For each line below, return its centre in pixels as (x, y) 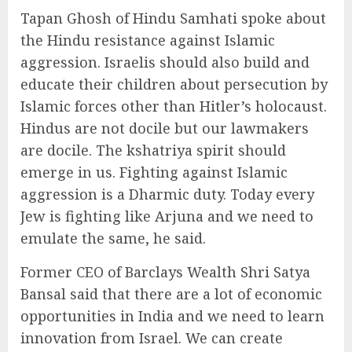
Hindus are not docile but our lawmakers (165, 128)
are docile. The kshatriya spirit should (153, 150)
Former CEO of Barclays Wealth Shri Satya (165, 271)
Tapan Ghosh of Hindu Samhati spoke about (173, 18)
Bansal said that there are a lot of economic (171, 293)
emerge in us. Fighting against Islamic (154, 172)
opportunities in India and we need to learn (172, 315)
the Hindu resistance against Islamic (148, 40)
